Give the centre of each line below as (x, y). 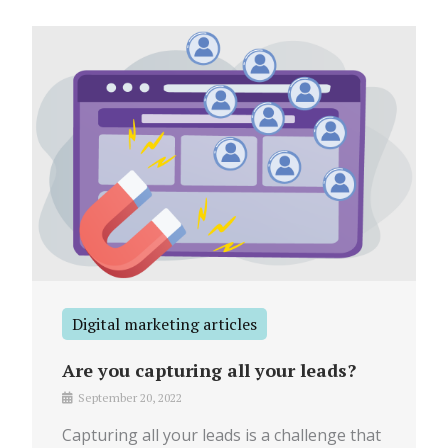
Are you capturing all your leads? (209, 370)
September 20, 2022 (129, 398)
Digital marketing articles (165, 324)
